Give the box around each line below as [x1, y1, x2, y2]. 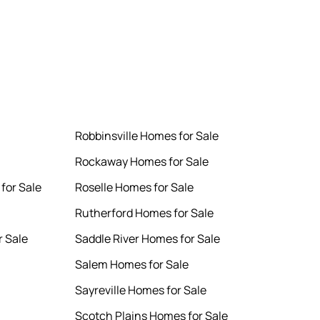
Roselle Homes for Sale [75, 179, 194, 196]
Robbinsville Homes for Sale [75, 128, 219, 144]
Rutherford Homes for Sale [75, 205, 214, 221]
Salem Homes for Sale [75, 256, 189, 273]
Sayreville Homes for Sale [75, 282, 207, 299]
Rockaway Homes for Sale [75, 154, 209, 170]
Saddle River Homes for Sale [75, 231, 221, 247]
